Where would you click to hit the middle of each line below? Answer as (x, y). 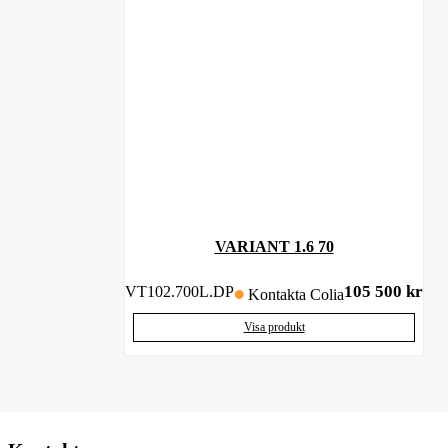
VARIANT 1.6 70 (274, 246)
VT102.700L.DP (179, 292)
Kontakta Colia (296, 294)
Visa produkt (274, 326)
